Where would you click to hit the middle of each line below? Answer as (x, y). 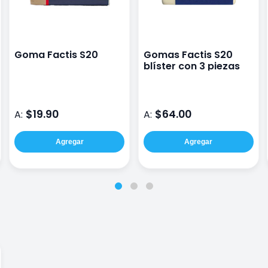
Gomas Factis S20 (188, 54)
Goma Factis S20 (57, 54)
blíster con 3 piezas (191, 66)
